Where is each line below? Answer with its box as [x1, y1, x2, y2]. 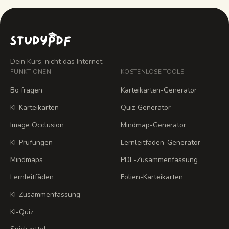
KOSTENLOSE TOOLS [121, 67, 184, 76]
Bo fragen [10, 85, 42, 95]
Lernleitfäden [10, 172, 54, 182]
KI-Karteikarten [10, 103, 59, 112]
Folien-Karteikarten [121, 172, 183, 182]
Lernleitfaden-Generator [121, 138, 200, 147]
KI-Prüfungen [10, 138, 53, 147]
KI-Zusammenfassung [10, 190, 80, 199]
